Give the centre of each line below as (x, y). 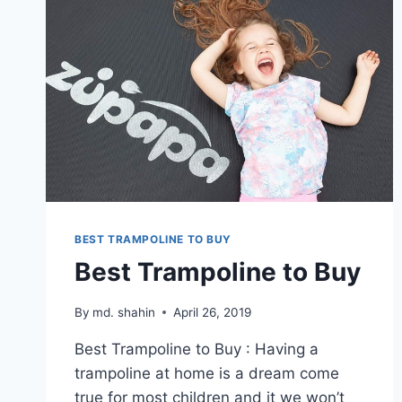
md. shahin (124, 312)
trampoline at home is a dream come (207, 373)
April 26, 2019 (213, 312)
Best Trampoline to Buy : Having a (197, 349)
